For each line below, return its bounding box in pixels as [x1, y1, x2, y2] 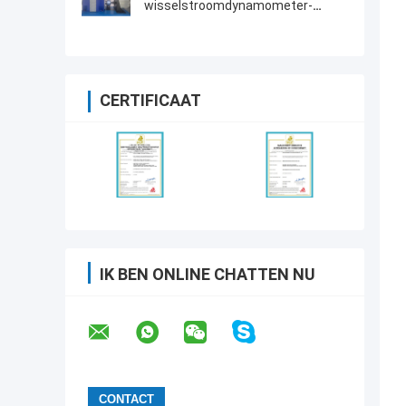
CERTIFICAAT [100, 91, 201, 111]
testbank [144, 15, 198, 31]
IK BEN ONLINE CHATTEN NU [100, 265, 315, 285]
